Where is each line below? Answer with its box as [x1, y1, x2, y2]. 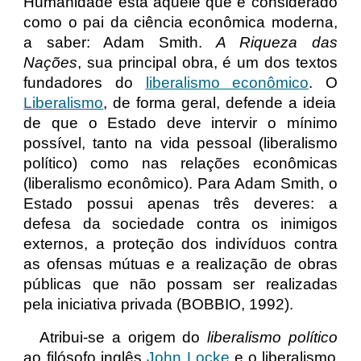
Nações [23, 54, 78, 71]
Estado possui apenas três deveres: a [23, 195, 338, 212]
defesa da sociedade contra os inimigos [23, 215, 338, 232]
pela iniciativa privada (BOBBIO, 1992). [23, 296, 294, 313]
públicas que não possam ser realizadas [23, 276, 338, 293]
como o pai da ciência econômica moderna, [23, 14, 338, 31]
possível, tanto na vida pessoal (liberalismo [23, 135, 338, 151]
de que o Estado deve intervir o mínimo [23, 114, 338, 131]
